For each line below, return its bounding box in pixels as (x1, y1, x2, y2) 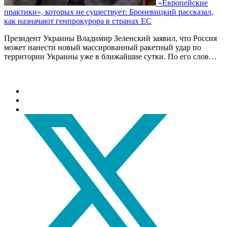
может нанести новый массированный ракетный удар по (4, 43, 201, 52)
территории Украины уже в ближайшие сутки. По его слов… (4, 52, 217, 61)
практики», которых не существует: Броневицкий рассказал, (4, 8, 213, 17)
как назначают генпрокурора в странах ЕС (4, 17, 152, 26)
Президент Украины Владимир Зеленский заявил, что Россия (4, 34, 217, 43)
